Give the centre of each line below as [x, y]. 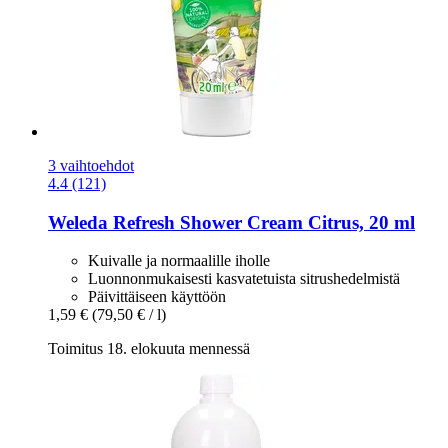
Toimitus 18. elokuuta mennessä [149, 349]
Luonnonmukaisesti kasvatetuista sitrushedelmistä [244, 279]
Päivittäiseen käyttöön [157, 297]
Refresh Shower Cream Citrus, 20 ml [261, 222]
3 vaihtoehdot [91, 165]
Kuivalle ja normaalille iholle [179, 261]
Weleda [78, 222]
